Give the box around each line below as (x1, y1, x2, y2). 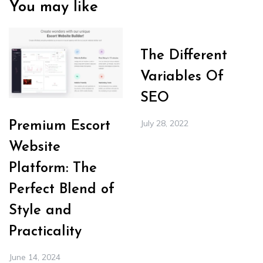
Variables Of (140, 70, 224, 85)
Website (9, 140, 60, 155)
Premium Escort (9, 119, 110, 134)
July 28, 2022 (140, 118, 188, 129)
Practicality (9, 225, 82, 240)
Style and (9, 204, 72, 218)
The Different (140, 49, 227, 63)
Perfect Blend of (9, 183, 114, 197)
